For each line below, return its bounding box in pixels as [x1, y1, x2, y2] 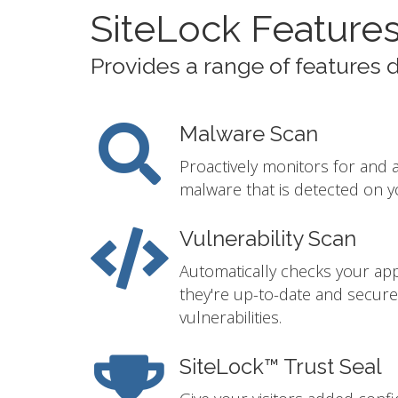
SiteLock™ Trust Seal [179, 354, 382, 380]
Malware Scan [179, 122, 318, 147]
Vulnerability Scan [179, 227, 356, 252]
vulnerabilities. [179, 306, 282, 329]
